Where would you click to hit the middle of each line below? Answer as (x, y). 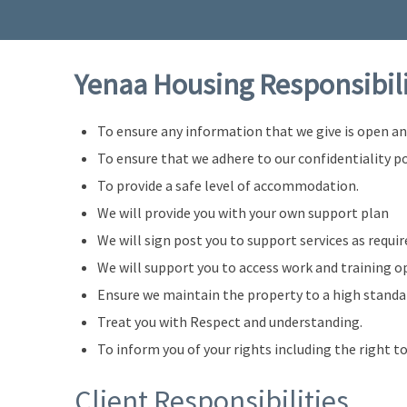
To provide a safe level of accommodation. (228, 185)
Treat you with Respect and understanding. (230, 322)
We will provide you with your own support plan (243, 213)
